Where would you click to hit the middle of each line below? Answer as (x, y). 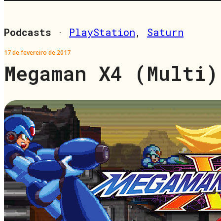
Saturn (165, 32)
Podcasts (28, 32)
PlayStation (102, 32)
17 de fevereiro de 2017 (37, 52)
